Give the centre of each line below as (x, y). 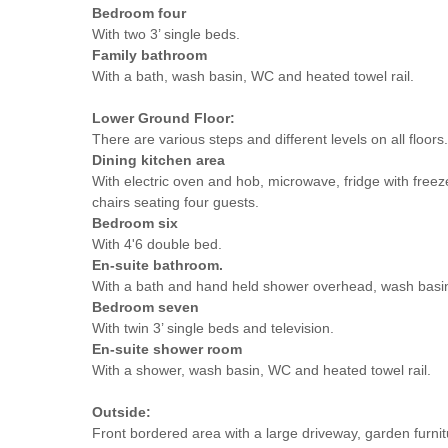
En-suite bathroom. (157, 264)
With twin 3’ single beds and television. (213, 327)
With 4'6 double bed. (157, 243)
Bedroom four (139, 12)
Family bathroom (149, 54)
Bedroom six (135, 222)
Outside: (121, 411)
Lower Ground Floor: (163, 117)
